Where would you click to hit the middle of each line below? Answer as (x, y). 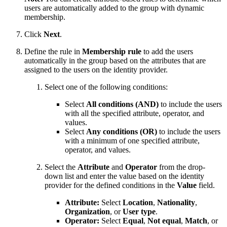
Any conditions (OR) (122, 131)
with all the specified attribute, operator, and (135, 113)
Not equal (164, 220)
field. (206, 185)
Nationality (176, 202)
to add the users (167, 51)
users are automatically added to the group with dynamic (114, 8)
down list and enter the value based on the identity (124, 176)
